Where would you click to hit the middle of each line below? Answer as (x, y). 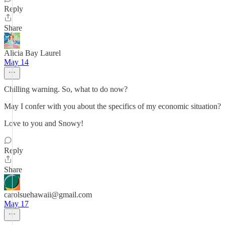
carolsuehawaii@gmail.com (48, 195)
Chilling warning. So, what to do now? (66, 89)
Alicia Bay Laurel (32, 53)
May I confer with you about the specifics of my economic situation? (113, 106)
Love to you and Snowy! (44, 123)
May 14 (16, 62)
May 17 (16, 204)
